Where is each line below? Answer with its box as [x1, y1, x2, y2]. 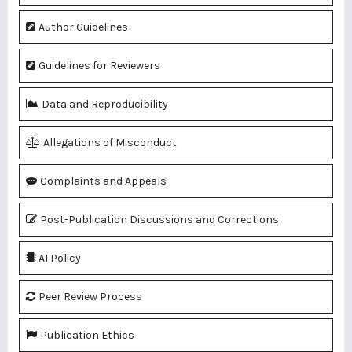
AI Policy [38, 251, 81, 266]
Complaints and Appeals [40, 174, 167, 189]
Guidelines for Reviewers [38, 59, 160, 73]
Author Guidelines [38, 20, 128, 35]
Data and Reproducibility [42, 97, 168, 112]
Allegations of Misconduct [43, 136, 177, 150]
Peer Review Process [38, 290, 142, 304]
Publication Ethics [40, 328, 134, 343]
